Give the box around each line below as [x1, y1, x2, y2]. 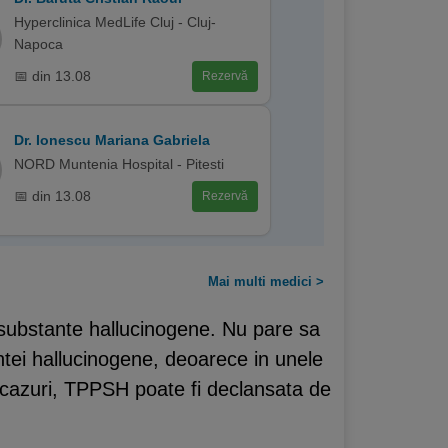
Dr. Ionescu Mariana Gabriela [13, 131, 210, 148]
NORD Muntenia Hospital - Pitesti [13, 155, 224, 172]
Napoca [13, 35, 63, 52]
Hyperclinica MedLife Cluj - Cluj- [13, 13, 216, 30]
